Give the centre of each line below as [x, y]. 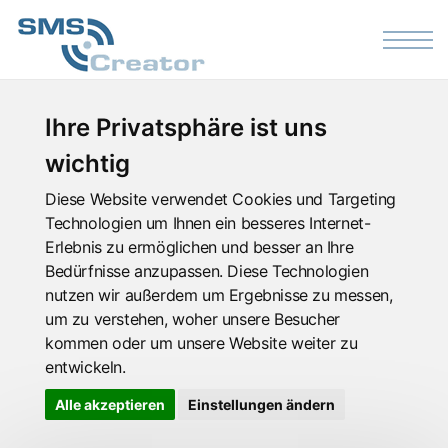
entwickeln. [85, 367]
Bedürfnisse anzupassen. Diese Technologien [207, 271]
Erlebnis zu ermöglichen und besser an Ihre [199, 247]
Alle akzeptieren [110, 404]
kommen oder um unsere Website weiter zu [201, 343]
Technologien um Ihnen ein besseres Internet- [208, 223]
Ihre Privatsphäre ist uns [186, 127]
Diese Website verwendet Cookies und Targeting [221, 199]
